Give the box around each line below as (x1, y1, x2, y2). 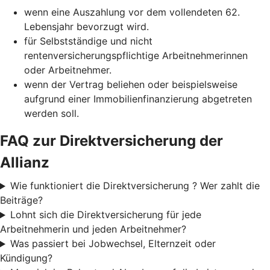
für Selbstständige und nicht (24, 35, 152, 48)
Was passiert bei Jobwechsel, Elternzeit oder (10, 237, 216, 250)
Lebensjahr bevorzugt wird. (24, 20, 149, 33)
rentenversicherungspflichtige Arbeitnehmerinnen (24, 49, 248, 62)
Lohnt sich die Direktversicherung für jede (10, 209, 201, 221)
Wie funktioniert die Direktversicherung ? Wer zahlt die (10, 180, 260, 192)
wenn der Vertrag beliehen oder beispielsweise (24, 78, 237, 91)
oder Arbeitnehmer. (24, 64, 111, 77)
